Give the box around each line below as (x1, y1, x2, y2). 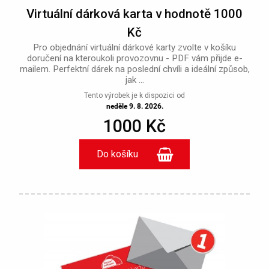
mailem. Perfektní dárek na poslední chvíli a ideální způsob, (19, 63, 250, 74)
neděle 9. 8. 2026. (106, 101, 163, 110)
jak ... (125, 74, 144, 85)
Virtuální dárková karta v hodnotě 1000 (26, 6, 243, 21)
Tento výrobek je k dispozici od (84, 91, 185, 100)
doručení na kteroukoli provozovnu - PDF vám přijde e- (26, 52, 243, 64)
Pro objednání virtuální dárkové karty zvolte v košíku (33, 41, 236, 53)
